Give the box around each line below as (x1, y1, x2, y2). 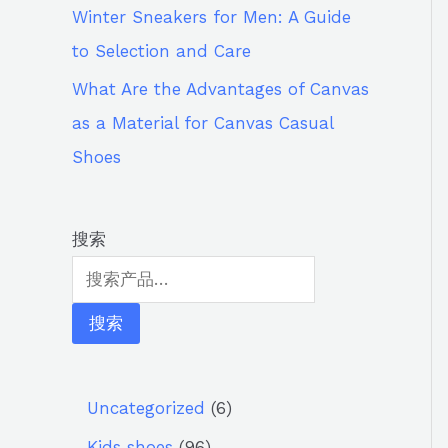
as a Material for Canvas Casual (72, 113, 333, 133)
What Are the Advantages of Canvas (72, 79, 369, 99)
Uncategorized (87, 398, 205, 419)
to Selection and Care (72, 40, 251, 61)
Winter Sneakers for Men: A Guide (72, 6, 351, 27)
